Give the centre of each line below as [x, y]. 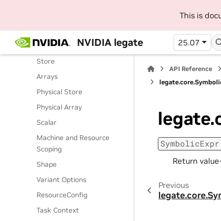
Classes [41, 15]
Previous [173, 185]
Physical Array [59, 107]
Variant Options [62, 180]
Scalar [47, 122]
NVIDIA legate [110, 42]
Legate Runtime [63, 31]
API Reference [191, 69]
